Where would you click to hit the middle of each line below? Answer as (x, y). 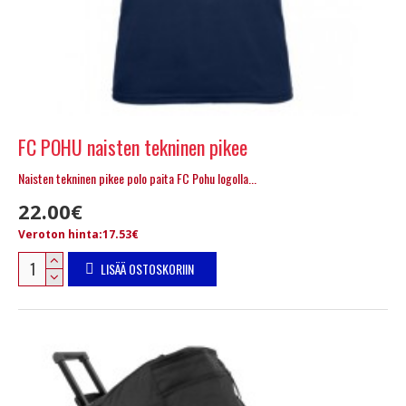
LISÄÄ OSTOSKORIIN (147, 268)
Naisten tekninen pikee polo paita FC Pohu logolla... (137, 178)
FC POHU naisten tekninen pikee (133, 146)
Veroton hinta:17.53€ (78, 234)
